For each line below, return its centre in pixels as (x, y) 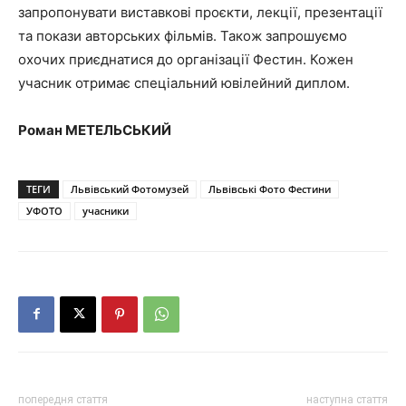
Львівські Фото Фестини (270, 188)
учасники (106, 210)
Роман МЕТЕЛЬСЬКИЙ (95, 130)
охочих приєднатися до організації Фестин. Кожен (186, 59)
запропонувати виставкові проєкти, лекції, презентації (200, 12)
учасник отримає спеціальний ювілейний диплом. (184, 82)
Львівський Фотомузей (130, 188)
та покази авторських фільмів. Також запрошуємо (183, 35)
